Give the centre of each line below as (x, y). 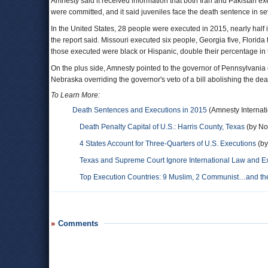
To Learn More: (75, 95)
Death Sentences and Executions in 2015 (140, 110)
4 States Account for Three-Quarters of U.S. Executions (168, 144)
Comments (78, 223)
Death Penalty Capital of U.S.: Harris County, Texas (162, 127)
